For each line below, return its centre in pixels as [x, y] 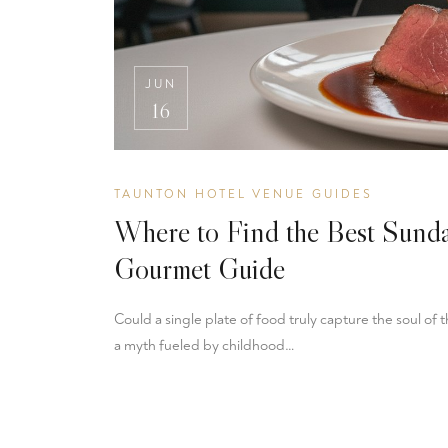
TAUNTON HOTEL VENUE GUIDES [243, 194]
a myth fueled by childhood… [204, 345]
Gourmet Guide [199, 268]
